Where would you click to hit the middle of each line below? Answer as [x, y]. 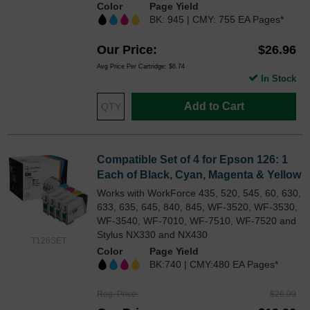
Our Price [125, 50]
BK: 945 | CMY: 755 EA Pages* [217, 20]
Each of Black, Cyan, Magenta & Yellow [199, 175]
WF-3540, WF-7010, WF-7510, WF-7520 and [197, 221]
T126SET [48, 241]
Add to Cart [214, 107]
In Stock [279, 79]
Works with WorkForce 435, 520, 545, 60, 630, [199, 193]
